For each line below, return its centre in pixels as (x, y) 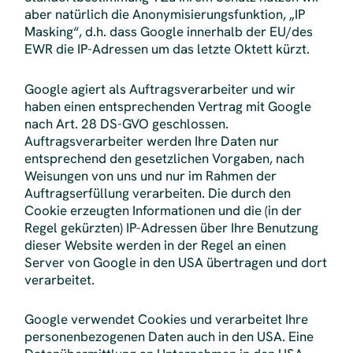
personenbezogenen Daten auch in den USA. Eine (169, 337)
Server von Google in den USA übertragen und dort (175, 262)
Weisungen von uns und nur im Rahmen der (150, 175)
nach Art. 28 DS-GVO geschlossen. (126, 123)
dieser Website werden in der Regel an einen (155, 245)
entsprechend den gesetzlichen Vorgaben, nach (164, 158)
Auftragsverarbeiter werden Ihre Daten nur (151, 141)
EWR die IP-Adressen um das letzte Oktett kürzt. (167, 49)
